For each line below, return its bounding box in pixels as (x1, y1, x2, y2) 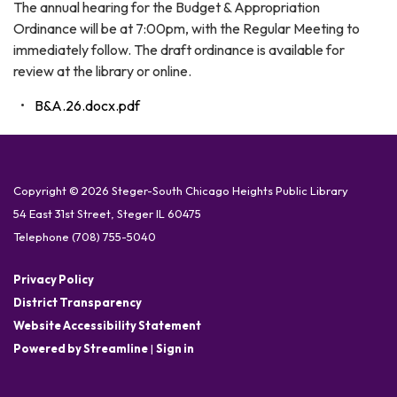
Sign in (156, 341, 194, 356)
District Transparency (13, 295, 142, 310)
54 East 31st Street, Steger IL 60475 (13, 206, 201, 222)
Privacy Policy (13, 272, 94, 287)
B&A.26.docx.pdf (35, 97, 140, 115)
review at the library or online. (13, 62, 191, 81)
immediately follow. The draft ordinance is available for (13, 41, 345, 59)
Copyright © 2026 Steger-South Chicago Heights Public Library (13, 183, 348, 198)
